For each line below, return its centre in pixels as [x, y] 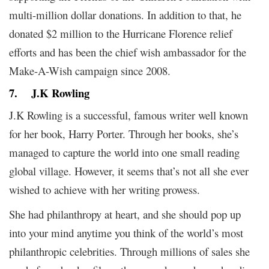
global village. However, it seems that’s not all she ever [129, 171]
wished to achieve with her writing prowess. [104, 189]
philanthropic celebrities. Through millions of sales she [129, 251]
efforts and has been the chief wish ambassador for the [128, 52]
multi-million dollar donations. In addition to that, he [125, 14]
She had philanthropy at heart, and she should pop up [125, 214]
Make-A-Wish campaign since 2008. [90, 70]
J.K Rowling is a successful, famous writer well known [128, 115]
